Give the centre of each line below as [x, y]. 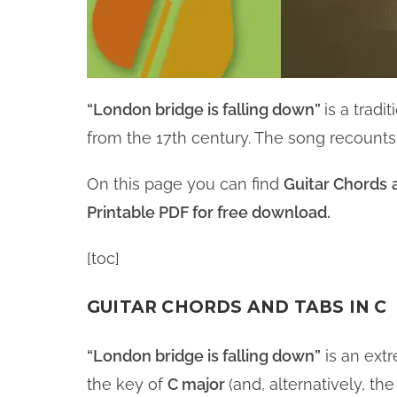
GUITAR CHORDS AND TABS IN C [237, 307]
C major [198, 384]
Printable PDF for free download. [209, 212]
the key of [127, 384]
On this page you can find [185, 184]
